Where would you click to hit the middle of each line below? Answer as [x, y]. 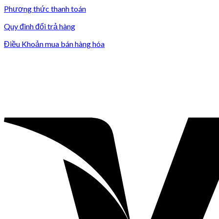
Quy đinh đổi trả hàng [40, 26]
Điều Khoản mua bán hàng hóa [54, 44]
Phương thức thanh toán [45, 9]
